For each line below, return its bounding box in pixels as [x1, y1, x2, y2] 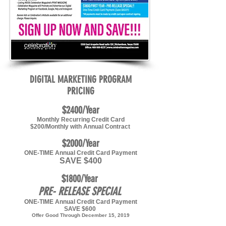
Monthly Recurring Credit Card [37, 116, 125, 123]
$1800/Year [61, 173, 98, 185]
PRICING [67, 85, 94, 97]
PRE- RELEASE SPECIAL [38, 185, 121, 198]
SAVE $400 [60, 156, 102, 165]
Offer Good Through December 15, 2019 [32, 212, 130, 218]
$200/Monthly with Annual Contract [30, 123, 132, 130]
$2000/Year [62, 137, 99, 149]
